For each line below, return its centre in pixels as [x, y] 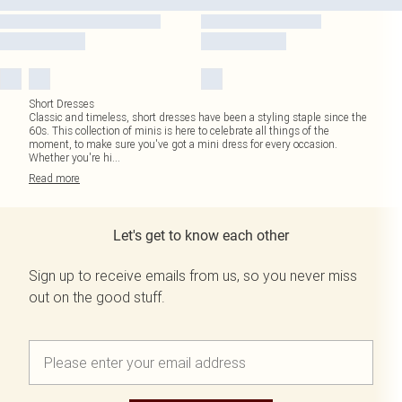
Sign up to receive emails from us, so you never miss [193, 275]
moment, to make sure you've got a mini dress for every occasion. [183, 144]
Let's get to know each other [201, 236]
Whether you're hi [70, 157]
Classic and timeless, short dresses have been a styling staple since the [198, 117]
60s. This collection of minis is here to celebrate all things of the [179, 131]
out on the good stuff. [97, 297]
